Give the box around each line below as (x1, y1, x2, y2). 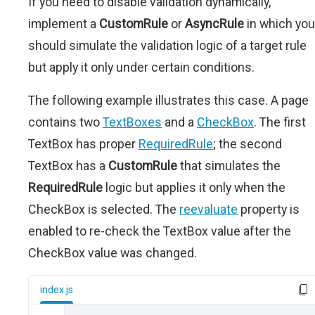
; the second (213, 136, 282, 151)
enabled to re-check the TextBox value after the (28, 224, 291, 238)
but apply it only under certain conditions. (28, 60, 255, 75)
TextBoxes (103, 115, 162, 129)
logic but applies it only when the (103, 180, 285, 195)
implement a (28, 16, 99, 31)
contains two (28, 115, 103, 129)
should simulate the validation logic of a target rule (28, 38, 307, 53)
